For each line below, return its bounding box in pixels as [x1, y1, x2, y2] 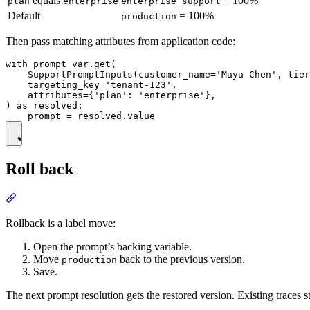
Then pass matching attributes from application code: [6, 35, 235, 48]
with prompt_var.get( [6, 59, 116, 70]
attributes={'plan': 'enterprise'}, [6, 90, 216, 101]
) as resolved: [6, 100, 83, 111]
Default [8, 10, 40, 22]
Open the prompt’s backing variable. [33, 241, 192, 253]
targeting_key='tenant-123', [6, 80, 177, 91]
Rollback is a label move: [6, 217, 116, 230]
